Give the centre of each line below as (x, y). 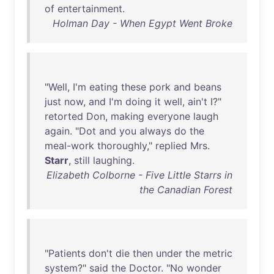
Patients (67, 253)
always (155, 131)
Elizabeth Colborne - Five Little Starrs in (139, 175)
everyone (169, 116)
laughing (113, 160)
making (128, 116)
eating (104, 87)
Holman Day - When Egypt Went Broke (143, 23)
